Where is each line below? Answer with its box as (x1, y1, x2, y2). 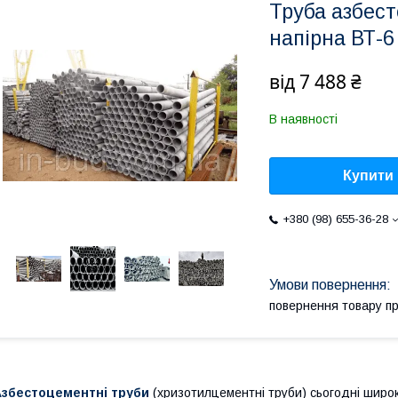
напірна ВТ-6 (269, 27, 394, 50)
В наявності (269, 112, 338, 126)
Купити (343, 168, 394, 184)
